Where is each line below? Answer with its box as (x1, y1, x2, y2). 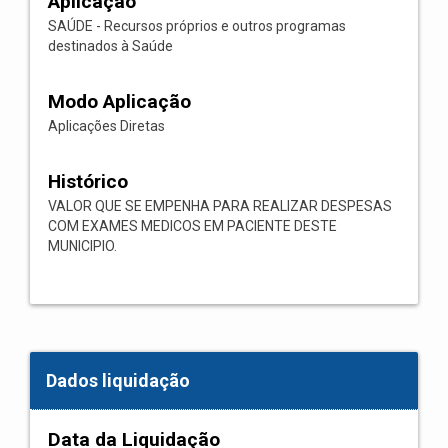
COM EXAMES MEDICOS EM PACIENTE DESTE (48, 218, 337, 234)
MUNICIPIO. (48, 238, 117, 254)
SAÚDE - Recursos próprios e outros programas (48, 18, 346, 34)
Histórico (48, 170, 128, 193)
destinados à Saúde (48, 38, 173, 54)
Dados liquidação (46, 370, 190, 391)
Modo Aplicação (48, 90, 191, 113)
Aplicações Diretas (48, 118, 165, 134)
